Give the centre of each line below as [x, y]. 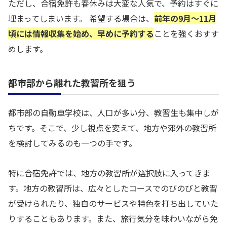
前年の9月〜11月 [185, 18]
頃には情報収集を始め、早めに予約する [81, 33]
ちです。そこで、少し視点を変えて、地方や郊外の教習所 [112, 127]
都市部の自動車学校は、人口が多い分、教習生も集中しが [113, 112]
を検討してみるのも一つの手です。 [72, 143]
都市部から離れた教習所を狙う [72, 82]
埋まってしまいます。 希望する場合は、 [81, 18]
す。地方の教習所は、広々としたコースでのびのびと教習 [113, 188]
